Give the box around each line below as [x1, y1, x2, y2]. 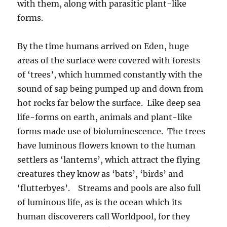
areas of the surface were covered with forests [17, 55, 201, 65]
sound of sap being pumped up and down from [17, 84, 204, 94]
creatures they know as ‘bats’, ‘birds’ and [17, 169, 184, 179]
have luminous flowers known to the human [17, 140, 196, 150]
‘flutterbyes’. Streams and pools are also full [17, 183, 201, 193]
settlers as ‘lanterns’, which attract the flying [17, 155, 201, 165]
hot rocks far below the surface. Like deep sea [17, 98, 201, 108]
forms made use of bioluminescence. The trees [17, 126, 206, 136]
